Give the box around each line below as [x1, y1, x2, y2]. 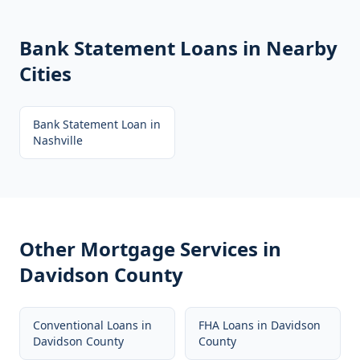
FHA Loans [198, 317, 254, 333]
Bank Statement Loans [19, 35, 238, 61]
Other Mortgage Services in [19, 235, 281, 262]
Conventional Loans [33, 317, 138, 333]
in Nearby [238, 35, 337, 61]
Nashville [33, 133, 83, 148]
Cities [19, 60, 72, 87]
